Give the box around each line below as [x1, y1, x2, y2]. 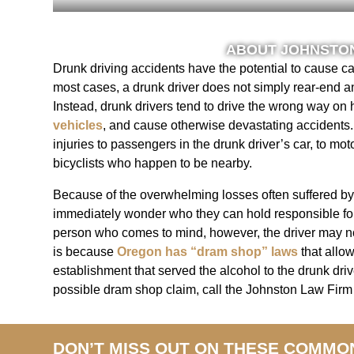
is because [53, 245, 118, 259]
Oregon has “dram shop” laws [117, 245, 299, 259]
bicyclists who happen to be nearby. [53, 156, 253, 171]
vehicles [53, 119, 104, 133]
